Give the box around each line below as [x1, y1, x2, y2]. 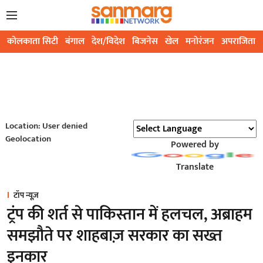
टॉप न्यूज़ [14, 188, 39, 203]
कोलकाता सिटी [7, 33, 58, 50]
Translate [176, 159, 214, 176]
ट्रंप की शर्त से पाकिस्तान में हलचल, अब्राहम [7, 201, 252, 229]
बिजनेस [132, 33, 158, 50]
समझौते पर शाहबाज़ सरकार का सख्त [7, 222, 222, 250]
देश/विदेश [92, 33, 125, 50]
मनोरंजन [186, 33, 214, 50]
